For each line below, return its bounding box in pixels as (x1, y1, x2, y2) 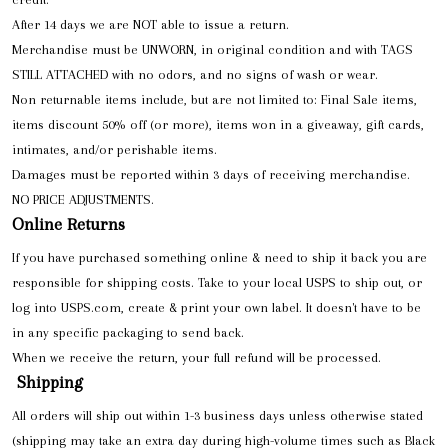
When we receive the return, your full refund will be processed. (12, 349, 381, 365)
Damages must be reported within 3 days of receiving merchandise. (12, 166, 410, 182)
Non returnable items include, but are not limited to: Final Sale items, (12, 91, 417, 107)
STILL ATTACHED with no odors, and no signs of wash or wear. (12, 66, 378, 82)
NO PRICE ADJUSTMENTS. (12, 191, 154, 207)
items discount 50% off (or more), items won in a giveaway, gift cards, (12, 116, 424, 132)
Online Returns (12, 213, 125, 234)
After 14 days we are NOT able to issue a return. (12, 16, 289, 32)
